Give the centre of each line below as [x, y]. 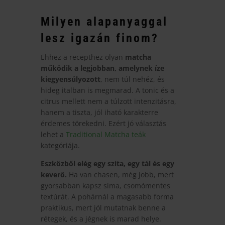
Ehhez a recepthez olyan [83, 57]
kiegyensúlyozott [70, 79]
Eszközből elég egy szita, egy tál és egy [107, 163]
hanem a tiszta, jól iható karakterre [99, 112]
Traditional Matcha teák [105, 134]
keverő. [53, 174]
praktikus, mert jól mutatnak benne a [103, 207]
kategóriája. [60, 145]
